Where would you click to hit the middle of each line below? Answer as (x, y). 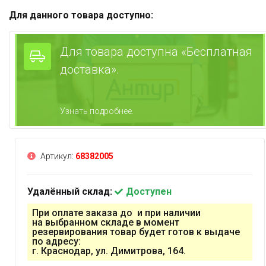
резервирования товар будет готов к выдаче (136, 232)
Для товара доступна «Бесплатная (156, 52)
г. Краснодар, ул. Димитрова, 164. (109, 251)
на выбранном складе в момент (106, 223)
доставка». (90, 70)
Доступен (149, 192)
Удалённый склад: (71, 192)
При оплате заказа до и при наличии (116, 213)
